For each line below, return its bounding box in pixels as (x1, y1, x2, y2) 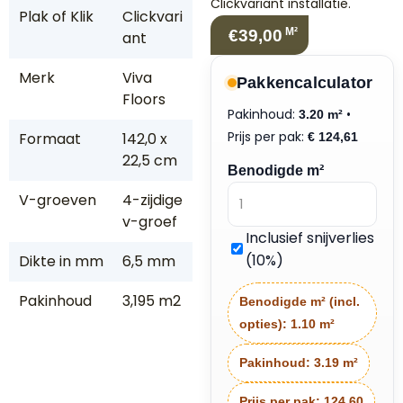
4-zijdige (121, 189, 183, 210)
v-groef (121, 210, 177, 232)
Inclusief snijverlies (246, 227, 374, 248)
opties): (239, 316, 291, 331)
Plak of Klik (18, 5, 94, 27)
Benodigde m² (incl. (239, 293, 360, 309)
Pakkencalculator (237, 73, 373, 92)
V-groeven (18, 189, 96, 210)
